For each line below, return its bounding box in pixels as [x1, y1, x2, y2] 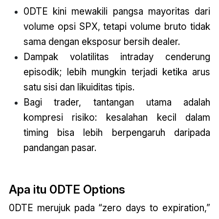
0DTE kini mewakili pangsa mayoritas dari [23, 5, 211, 17]
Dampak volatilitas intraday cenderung [23, 50, 211, 63]
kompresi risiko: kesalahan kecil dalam [23, 111, 211, 123]
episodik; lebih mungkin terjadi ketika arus [23, 66, 211, 78]
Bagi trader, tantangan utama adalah [23, 96, 211, 108]
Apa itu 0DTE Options [8, 182, 125, 197]
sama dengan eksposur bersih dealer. [23, 35, 180, 47]
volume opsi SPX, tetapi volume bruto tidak [23, 20, 211, 32]
